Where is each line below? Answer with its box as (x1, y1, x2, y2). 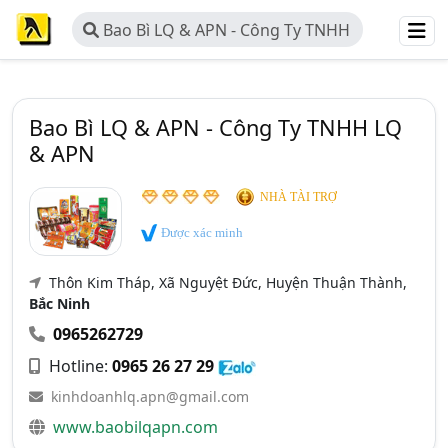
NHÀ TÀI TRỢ (260, 190, 338, 204)
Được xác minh (158, 225, 244, 240)
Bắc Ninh (29, 294, 90, 313)
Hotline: (45, 355, 112, 377)
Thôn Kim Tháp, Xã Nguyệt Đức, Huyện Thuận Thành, (45, 273, 407, 292)
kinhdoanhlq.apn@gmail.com (51, 387, 249, 406)
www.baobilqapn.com (53, 416, 218, 438)
